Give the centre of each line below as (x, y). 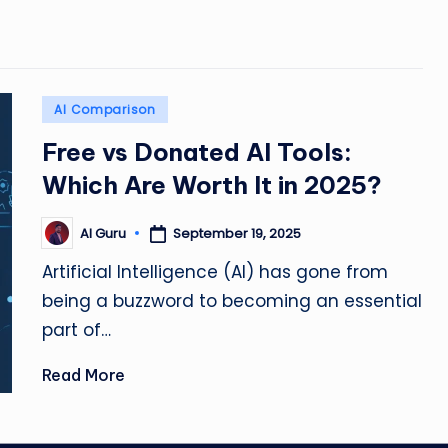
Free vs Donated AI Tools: (197, 152)
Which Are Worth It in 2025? (212, 185)
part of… (77, 330)
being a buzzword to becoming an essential (232, 301)
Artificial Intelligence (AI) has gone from (215, 272)
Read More (84, 375)
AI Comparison (105, 110)
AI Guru (103, 233)
